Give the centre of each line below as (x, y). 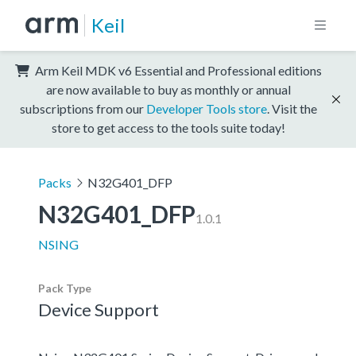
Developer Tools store (207, 108)
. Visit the (292, 108)
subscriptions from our (83, 108)
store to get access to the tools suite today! (168, 127)
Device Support (99, 309)
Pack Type (65, 288)
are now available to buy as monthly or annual (168, 89)
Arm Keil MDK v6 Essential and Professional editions (177, 70)
